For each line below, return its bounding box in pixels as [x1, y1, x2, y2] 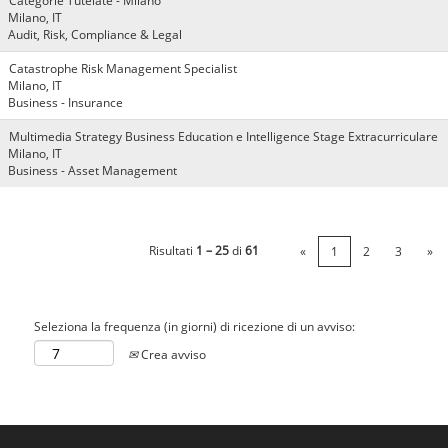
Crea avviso [138, 345, 206, 363]
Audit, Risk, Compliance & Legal [8, 26, 182, 43]
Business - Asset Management [8, 162, 177, 179]
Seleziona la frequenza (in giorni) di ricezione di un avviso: [34, 318, 355, 335]
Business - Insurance [8, 94, 123, 111]
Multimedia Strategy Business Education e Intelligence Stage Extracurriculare [9, 128, 438, 145]
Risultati [149, 242, 196, 259]
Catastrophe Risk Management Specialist [9, 60, 237, 77]
